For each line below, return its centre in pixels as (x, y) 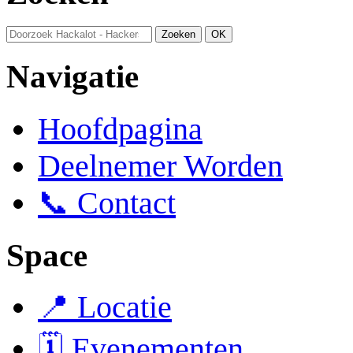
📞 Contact (107, 203)
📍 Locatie (105, 307)
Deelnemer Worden (160, 165)
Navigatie (72, 77)
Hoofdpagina (120, 128)
